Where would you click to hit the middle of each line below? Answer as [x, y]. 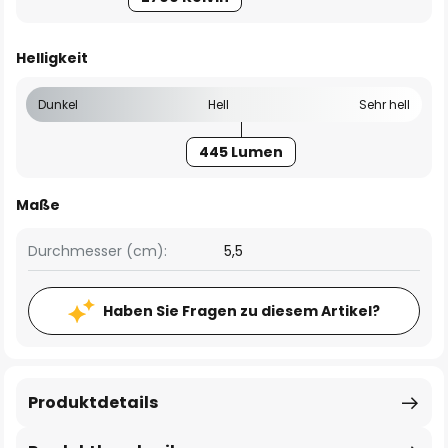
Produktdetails [93, 402]
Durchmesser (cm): [97, 251]
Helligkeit [52, 58]
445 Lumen [241, 152]
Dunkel [58, 104]
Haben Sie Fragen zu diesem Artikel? [241, 311]
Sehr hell [384, 104]
